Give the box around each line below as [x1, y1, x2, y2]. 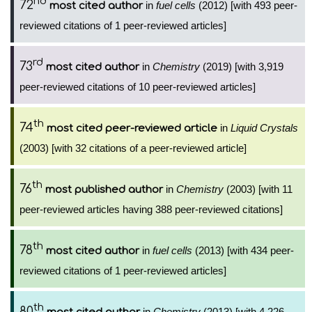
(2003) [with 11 [224, 183, 292, 195]
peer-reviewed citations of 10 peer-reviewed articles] [19, 81, 256, 93]
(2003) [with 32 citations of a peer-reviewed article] [19, 142, 247, 154]
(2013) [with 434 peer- [192, 244, 294, 256]
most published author [45, 184, 163, 196]
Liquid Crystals [231, 122, 298, 134]
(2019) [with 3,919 [200, 61, 283, 72]
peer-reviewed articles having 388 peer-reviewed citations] [19, 203, 283, 215]
